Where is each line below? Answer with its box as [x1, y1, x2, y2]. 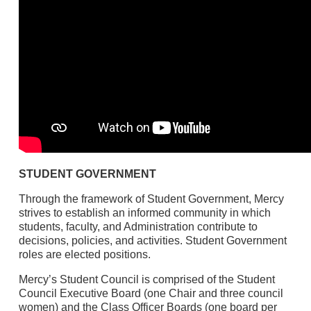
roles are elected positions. [18, 248, 151, 260]
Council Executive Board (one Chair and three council [18, 287, 283, 299]
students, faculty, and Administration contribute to [18, 220, 258, 233]
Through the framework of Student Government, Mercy [18, 192, 284, 205]
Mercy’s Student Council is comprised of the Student [18, 273, 275, 285]
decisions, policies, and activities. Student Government [18, 234, 287, 246]
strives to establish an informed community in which [18, 206, 271, 219]
